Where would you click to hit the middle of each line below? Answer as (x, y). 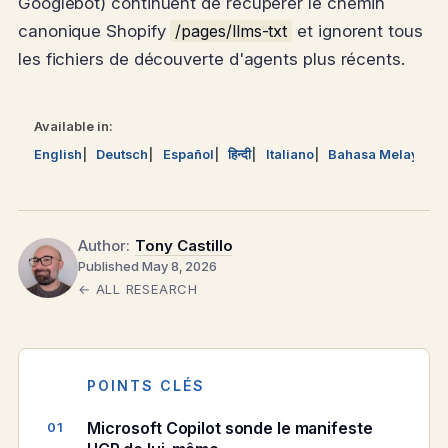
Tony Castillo (184, 246)
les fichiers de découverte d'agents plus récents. (211, 59)
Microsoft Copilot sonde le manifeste (230, 428)
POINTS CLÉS (146, 386)
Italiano (289, 154)
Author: (104, 246)
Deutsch (122, 154)
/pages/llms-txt (231, 31)
